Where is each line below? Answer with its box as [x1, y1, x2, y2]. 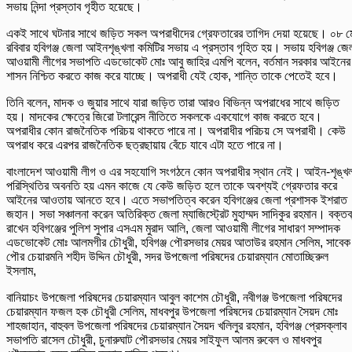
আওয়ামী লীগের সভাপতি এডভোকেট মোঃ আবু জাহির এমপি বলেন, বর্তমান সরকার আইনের [6, 55, 350, 69]
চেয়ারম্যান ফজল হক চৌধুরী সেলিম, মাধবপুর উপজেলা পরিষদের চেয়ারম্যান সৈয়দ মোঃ [6, 305, 338, 319]
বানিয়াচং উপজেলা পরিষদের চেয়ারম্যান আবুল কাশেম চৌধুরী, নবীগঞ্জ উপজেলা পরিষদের [6, 291, 342, 305]
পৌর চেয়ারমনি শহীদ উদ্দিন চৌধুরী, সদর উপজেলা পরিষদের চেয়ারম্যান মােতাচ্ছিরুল [6, 250, 328, 264]
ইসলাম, [6, 264, 36, 278]
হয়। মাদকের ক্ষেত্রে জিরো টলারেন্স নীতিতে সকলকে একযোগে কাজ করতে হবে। [6, 110, 322, 124]
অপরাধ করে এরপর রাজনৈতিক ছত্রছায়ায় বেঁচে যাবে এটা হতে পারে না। [6, 138, 284, 152]
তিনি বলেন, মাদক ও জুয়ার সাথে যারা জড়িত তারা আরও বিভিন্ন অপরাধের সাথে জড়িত [6, 96, 339, 110]
